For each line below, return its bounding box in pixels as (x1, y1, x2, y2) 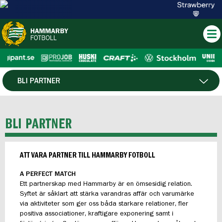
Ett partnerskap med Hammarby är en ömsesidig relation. (20, 180, 192, 187)
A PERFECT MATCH (20, 170, 76, 177)
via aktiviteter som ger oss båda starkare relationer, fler (20, 200, 188, 207)
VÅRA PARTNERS (17, 102, 71, 110)
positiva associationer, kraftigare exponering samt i (20, 210, 173, 217)
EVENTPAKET (17, 128, 58, 135)
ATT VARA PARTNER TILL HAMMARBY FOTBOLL (20, 152, 155, 159)
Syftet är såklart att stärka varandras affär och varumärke (20, 190, 194, 197)
